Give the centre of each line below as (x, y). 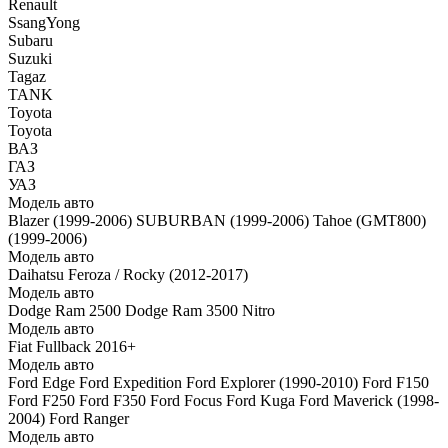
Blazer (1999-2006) (70, 220)
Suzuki (30, 58)
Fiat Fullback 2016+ (72, 346)
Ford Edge (41, 382)
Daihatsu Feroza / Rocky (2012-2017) (128, 274)
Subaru (30, 40)
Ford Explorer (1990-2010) (272, 382)
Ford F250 (41, 400)
